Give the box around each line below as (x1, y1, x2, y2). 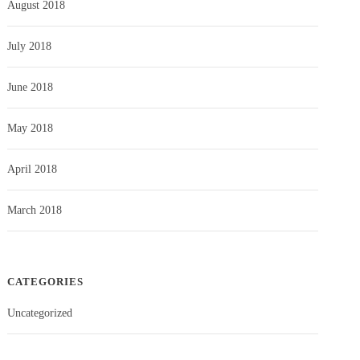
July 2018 (7, 39, 52, 52)
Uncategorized (7, 306, 73, 319)
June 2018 (7, 80, 54, 93)
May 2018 (7, 121, 54, 134)
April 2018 (7, 162, 58, 175)
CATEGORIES (7, 275, 84, 288)
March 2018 (7, 203, 63, 216)
